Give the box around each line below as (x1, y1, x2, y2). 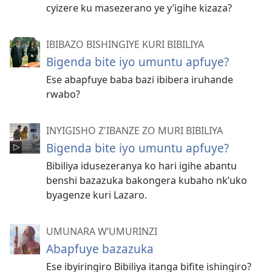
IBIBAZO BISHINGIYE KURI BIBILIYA (46, 38, 204, 52)
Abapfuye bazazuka (46, 240, 154, 257)
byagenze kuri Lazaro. (46, 188, 147, 202)
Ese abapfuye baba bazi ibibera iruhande (46, 73, 233, 87)
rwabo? (46, 87, 80, 101)
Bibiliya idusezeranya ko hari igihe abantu (46, 159, 237, 173)
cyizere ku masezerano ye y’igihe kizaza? (46, 1, 232, 15)
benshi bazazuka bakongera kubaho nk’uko (46, 174, 247, 188)
